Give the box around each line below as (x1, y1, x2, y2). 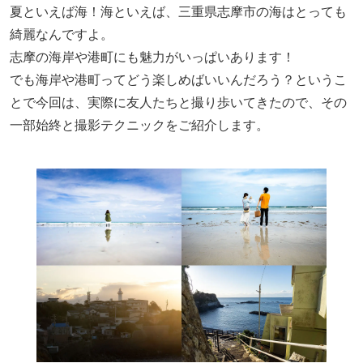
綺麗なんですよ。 (10, 25, 113, 43)
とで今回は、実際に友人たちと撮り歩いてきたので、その (10, 93, 347, 111)
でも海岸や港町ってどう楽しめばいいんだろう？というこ (10, 70, 347, 88)
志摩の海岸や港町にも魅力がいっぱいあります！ (10, 48, 295, 66)
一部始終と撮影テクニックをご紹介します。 (10, 116, 269, 134)
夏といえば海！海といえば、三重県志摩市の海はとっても (10, 2, 347, 20)
